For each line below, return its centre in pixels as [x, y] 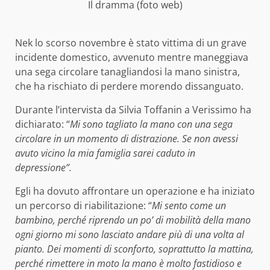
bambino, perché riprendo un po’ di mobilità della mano [133, 220]
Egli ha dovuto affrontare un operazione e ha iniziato [135, 191]
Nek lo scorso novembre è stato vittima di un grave [131, 42]
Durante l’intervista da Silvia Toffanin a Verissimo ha [133, 109]
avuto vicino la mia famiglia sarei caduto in [105, 153]
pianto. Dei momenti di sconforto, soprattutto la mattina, [134, 249]
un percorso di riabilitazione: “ [83, 205]
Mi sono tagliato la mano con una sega [151, 124]
